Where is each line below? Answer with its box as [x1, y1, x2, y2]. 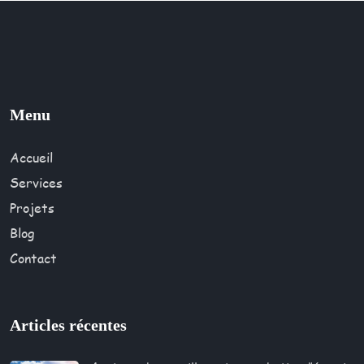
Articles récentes [10, 316, 127, 334]
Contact [10, 249, 57, 267]
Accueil [10, 148, 53, 167]
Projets [10, 198, 54, 217]
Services [10, 173, 63, 192]
